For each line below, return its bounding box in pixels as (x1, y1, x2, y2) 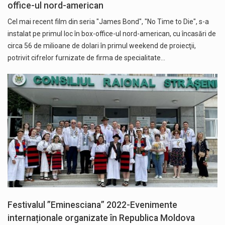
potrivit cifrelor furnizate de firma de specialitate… (8, 54, 165, 62)
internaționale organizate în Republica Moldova (8, 212, 195, 223)
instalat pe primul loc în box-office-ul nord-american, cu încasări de (8, 30, 216, 38)
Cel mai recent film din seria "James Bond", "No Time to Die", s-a (8, 18, 209, 26)
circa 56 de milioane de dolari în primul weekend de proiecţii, (8, 42, 196, 50)
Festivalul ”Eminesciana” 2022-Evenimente (8, 199, 177, 210)
